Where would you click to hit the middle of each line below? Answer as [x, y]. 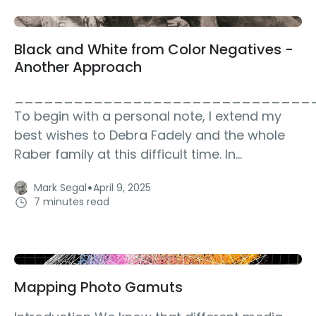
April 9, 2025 [122, 187]
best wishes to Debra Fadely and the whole [150, 135]
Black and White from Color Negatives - [154, 49]
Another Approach [78, 67]
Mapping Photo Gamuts [98, 287]
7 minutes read [72, 202]
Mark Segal [60, 187]
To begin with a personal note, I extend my [148, 116]
